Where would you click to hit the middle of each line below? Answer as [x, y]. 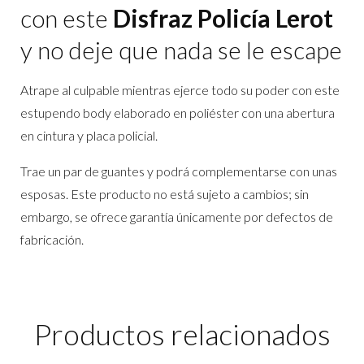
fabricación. [52, 240]
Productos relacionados [182, 334]
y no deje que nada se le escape [181, 50]
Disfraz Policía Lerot [223, 18]
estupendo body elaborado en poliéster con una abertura [178, 113]
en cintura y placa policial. [89, 136]
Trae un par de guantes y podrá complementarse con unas [179, 171]
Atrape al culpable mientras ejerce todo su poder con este [180, 90]
